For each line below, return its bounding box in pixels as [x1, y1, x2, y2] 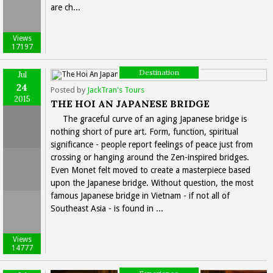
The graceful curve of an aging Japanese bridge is [63, 113, 247, 124]
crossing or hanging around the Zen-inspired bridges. [51, 152, 249, 162]
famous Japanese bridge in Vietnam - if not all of [51, 190, 230, 200]
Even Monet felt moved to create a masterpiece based [51, 165, 250, 175]
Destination [138, 67, 179, 77]
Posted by [51, 85, 87, 94]
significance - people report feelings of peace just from [51, 139, 253, 149]
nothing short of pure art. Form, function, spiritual [51, 126, 238, 136]
